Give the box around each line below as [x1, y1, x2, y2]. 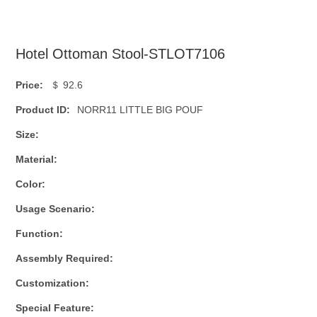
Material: [16, 153, 58, 165]
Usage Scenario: [16, 202, 96, 214]
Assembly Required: [16, 252, 114, 264]
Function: [16, 227, 64, 239]
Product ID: [16, 103, 71, 115]
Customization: [16, 277, 90, 289]
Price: [16, 79, 44, 91]
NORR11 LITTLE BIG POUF [77, 103, 204, 115]
